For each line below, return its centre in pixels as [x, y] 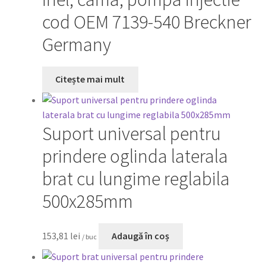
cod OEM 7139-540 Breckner [146, 22]
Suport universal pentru [131, 134]
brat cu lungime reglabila [136, 179]
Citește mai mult [90, 79]
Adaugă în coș [141, 236]
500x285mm [87, 202]
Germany [76, 45]
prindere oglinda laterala [135, 156]
